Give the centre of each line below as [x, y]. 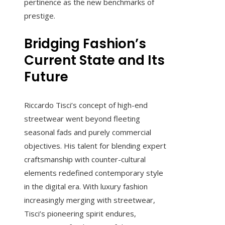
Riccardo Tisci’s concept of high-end [86, 105]
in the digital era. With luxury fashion [86, 187]
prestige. [40, 16]
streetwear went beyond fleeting [82, 119]
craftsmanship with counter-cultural [85, 159]
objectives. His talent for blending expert [95, 146]
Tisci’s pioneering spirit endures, [80, 214]
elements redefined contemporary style [94, 173]
